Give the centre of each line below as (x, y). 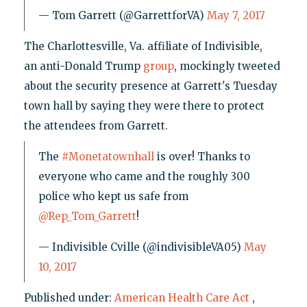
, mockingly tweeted (227, 66)
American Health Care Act (182, 297)
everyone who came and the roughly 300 (144, 176)
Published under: (69, 297)
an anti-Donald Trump (83, 66)
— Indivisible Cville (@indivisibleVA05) (141, 247)
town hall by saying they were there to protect (144, 106)
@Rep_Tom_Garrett (87, 216)
